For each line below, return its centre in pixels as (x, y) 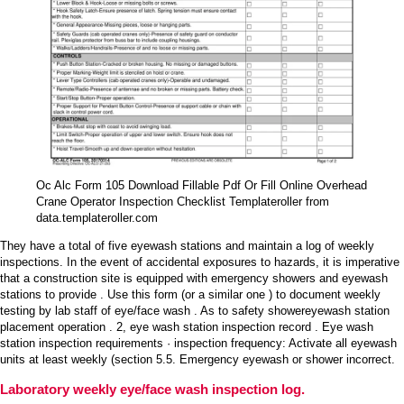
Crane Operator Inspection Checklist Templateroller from (183, 202)
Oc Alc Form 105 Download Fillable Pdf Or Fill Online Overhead (202, 186)
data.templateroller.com (97, 218)
